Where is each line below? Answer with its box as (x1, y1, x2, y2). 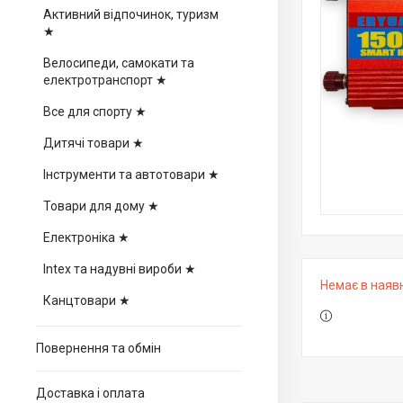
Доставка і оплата (36, 386, 145, 400)
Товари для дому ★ (43, 199, 159, 213)
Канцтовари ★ (43, 293, 130, 308)
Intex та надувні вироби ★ (43, 262, 196, 276)
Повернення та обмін (36, 341, 161, 355)
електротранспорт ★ (43, 73, 167, 87)
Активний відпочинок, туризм (43, 7, 219, 22)
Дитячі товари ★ (43, 136, 144, 150)
